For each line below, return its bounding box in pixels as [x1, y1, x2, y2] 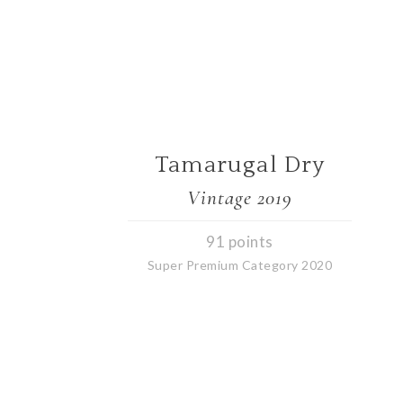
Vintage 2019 [187, 184, 293, 210]
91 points [206, 232, 273, 252]
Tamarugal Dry [154, 151, 326, 178]
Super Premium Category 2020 [147, 257, 333, 273]
